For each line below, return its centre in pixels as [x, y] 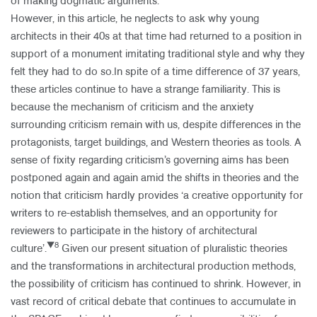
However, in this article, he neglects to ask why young [135, 19]
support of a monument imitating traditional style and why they [158, 54]
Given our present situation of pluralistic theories [173, 249]
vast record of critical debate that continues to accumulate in [153, 302]
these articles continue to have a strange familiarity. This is [145, 90]
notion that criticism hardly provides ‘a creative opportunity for [157, 196]
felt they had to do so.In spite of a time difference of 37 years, [155, 72]
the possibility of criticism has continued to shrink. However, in [156, 284]
